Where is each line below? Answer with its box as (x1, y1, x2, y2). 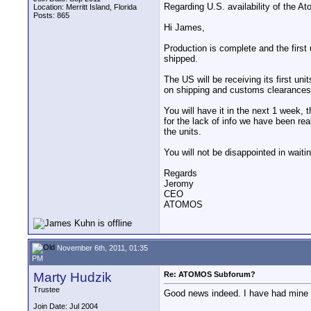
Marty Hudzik (33, 270, 112, 285)
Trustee (33, 285, 60, 294)
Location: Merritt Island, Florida (33, 3, 137, 11)
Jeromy (164, 178, 194, 190)
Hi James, (164, 22, 205, 33)
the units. (164, 126, 201, 137)
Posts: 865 (33, 11, 69, 19)
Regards (164, 168, 197, 179)
